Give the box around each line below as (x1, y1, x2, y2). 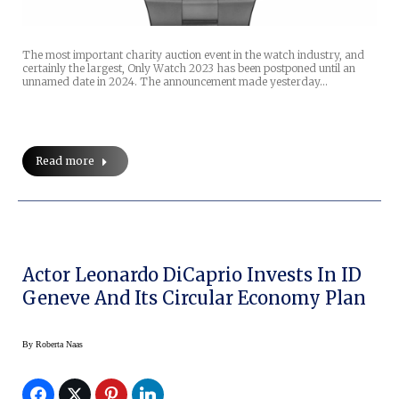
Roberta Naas (36, 339, 83, 350)
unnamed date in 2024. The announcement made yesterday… (22, 75, 328, 89)
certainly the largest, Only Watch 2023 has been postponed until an (22, 61, 355, 76)
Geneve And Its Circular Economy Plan (22, 287, 366, 310)
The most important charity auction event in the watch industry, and (22, 48, 364, 62)
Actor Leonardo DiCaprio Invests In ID (22, 264, 362, 287)
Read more (36, 154, 94, 168)
